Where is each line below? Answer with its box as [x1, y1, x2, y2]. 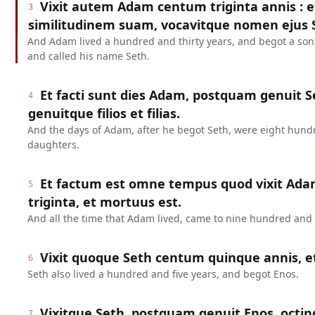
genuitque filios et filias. [27, 105, 180, 122]
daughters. [27, 138, 79, 151]
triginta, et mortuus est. [27, 193, 181, 210]
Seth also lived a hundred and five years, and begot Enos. [27, 267, 299, 281]
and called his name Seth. [27, 49, 150, 63]
